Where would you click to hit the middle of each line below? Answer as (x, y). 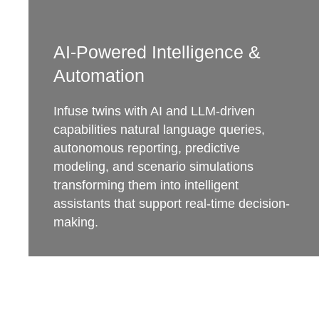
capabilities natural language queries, (159, 130)
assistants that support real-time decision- (172, 204)
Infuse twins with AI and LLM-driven (154, 111)
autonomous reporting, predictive (147, 148)
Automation (99, 75)
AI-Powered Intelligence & (157, 52)
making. (76, 222)
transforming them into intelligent (146, 185)
